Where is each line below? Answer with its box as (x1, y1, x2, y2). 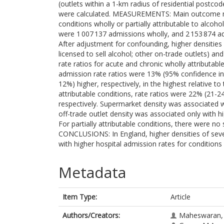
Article (170, 192, 190, 201)
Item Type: (62, 192, 97, 201)
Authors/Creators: (62, 210, 120, 220)
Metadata (58, 162, 126, 182)
